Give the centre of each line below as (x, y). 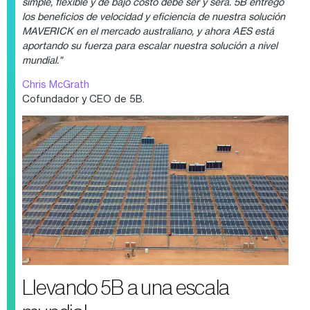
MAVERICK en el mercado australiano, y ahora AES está (148, 30)
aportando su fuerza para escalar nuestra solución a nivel (149, 45)
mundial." (42, 60)
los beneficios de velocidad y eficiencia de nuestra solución (153, 16)
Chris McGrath (55, 84)
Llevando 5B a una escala (126, 288)
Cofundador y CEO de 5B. (83, 98)
